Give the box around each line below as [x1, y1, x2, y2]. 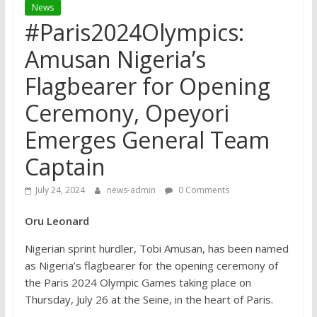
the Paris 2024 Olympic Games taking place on [24, 275, 251, 290]
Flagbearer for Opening [24, 71, 270, 102]
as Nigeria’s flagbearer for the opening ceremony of [24, 258, 278, 273]
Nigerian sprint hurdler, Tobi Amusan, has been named [24, 241, 289, 256]
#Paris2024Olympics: [24, 17, 244, 48]
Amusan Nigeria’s [24, 44, 206, 75]
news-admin [106, 184, 158, 197]
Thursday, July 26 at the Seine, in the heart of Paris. [24, 292, 273, 307]
